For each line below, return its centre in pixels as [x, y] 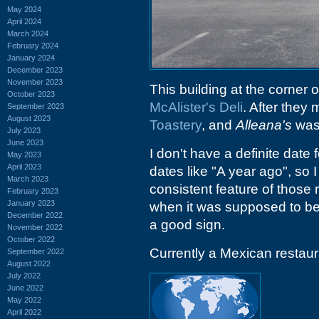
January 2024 [31, 57]
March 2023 [28, 178]
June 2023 [25, 142]
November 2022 [35, 227]
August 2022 [29, 263]
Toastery [176, 125]
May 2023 [24, 154]
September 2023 [36, 106]
